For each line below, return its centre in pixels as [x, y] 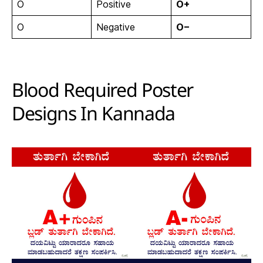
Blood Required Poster [103, 94]
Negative [116, 27]
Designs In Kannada [94, 118]
